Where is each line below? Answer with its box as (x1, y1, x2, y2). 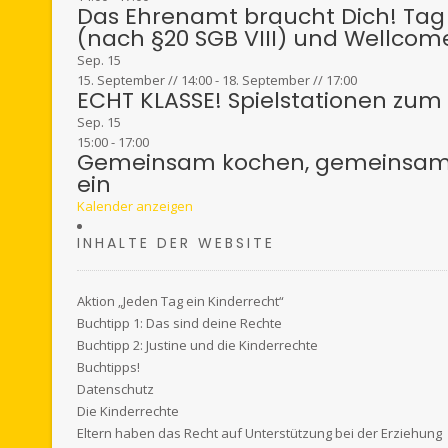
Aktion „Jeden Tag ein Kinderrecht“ (77, 292, 284, 310)
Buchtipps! (77, 358, 140, 376)
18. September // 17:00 (222, 71, 357, 89)
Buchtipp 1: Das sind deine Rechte (77, 314, 282, 332)
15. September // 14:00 (77, 71, 212, 89)
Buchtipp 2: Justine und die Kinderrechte (77, 336, 318, 354)
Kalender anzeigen (77, 197, 193, 215)
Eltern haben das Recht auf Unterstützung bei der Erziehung (77, 424, 442, 442)
